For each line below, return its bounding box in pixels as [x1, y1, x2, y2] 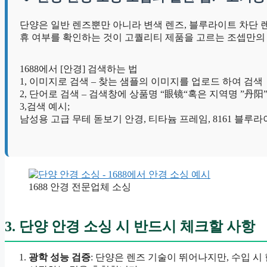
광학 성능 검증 [29, 252, 91, 262]
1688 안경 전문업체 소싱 [29, 181, 131, 192]
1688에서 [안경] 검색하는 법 [20, 63, 138, 74]
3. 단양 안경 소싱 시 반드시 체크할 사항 [5, 218, 255, 234]
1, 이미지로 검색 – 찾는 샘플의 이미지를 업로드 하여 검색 [20, 76, 263, 86]
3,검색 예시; [20, 101, 70, 111]
